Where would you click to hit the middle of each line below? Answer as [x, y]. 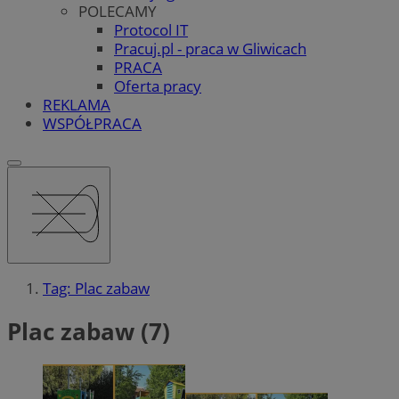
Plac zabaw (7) [89, 331]
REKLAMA [77, 104]
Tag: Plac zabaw [96, 289]
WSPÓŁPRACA [92, 123]
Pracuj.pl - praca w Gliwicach [210, 48]
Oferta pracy [158, 85]
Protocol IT [151, 29]
